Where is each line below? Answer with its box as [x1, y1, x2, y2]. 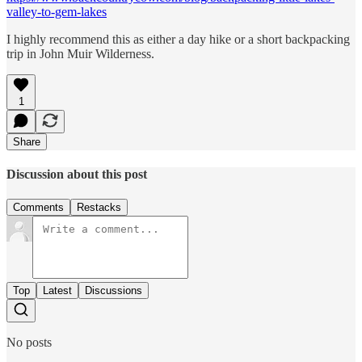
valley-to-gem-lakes [6, 4, 107, 19]
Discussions [85, 284, 142, 297]
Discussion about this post [6, 166, 147, 181]
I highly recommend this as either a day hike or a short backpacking [6, 32, 350, 46]
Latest [43, 284, 72, 297]
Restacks [77, 201, 121, 214]
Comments [13, 201, 64, 214]
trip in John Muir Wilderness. [6, 46, 154, 61]
